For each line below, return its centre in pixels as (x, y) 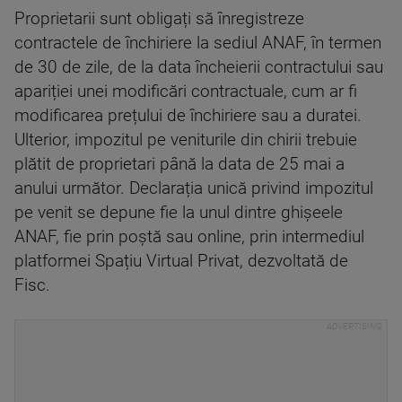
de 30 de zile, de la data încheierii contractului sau (199, 67)
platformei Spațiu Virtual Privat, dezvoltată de (181, 261)
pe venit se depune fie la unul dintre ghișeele (179, 213)
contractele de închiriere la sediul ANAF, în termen (198, 43)
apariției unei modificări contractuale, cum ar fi (186, 92)
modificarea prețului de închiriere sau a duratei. (188, 116)
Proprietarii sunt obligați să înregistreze (159, 19)
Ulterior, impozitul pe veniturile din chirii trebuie (186, 140)
